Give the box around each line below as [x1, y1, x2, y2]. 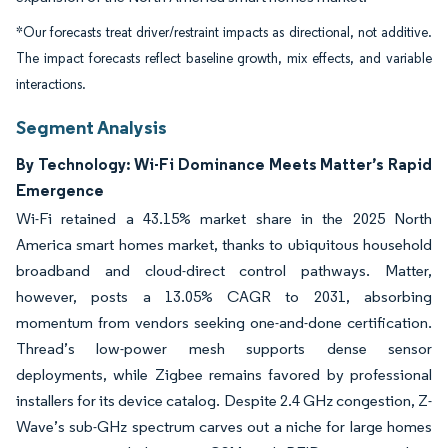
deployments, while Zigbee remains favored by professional [16, 365, 432, 384]
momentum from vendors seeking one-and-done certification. [16, 313, 432, 332]
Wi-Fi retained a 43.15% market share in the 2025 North [16, 209, 432, 228]
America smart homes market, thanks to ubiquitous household [16, 235, 432, 254]
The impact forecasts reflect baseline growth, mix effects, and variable [16, 50, 432, 67]
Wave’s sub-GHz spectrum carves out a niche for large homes [16, 417, 432, 436]
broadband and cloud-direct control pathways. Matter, [16, 261, 432, 280]
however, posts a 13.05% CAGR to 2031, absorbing [16, 287, 432, 306]
